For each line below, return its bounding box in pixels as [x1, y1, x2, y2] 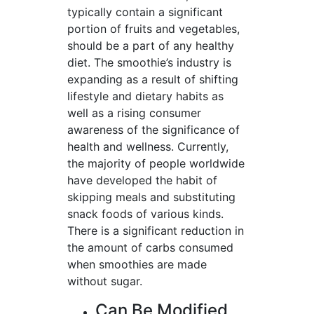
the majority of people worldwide [67, 156, 245, 170]
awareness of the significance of [67, 123, 240, 137]
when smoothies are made [67, 257, 207, 271]
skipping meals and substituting [67, 190, 235, 204]
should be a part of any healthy [67, 39, 234, 53]
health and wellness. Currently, [67, 139, 228, 153]
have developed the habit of [67, 173, 217, 187]
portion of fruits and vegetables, [67, 22, 240, 36]
